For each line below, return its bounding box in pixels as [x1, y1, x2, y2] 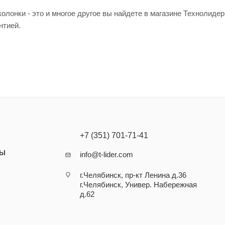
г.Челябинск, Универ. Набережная [80, 180, 197, 189]
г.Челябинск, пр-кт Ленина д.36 [80, 171, 187, 179]
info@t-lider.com [80, 150, 134, 159]
